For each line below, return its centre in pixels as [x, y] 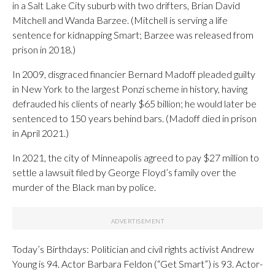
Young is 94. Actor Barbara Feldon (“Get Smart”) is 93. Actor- [137, 263]
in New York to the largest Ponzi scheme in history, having [130, 88]
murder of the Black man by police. [84, 187]
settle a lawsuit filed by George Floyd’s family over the [124, 172]
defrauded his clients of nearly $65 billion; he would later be [134, 103]
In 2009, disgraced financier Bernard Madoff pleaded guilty [134, 74]
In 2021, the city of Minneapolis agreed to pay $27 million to [136, 157]
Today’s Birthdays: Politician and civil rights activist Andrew [133, 249]
